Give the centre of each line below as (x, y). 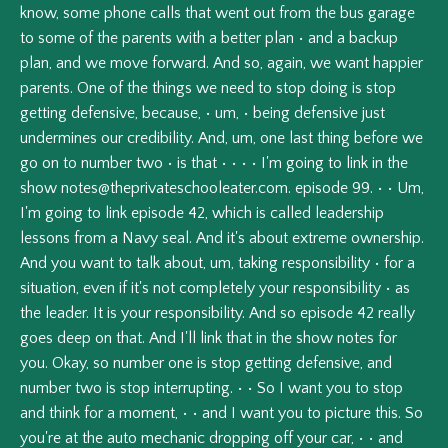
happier (398, 63)
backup (373, 38)
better (241, 38)
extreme (319, 238)
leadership (349, 213)
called (290, 213)
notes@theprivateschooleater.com (174, 188)
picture (348, 413)
